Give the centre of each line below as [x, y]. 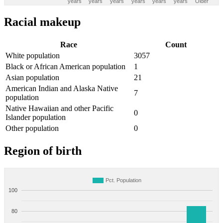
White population [33, 56]
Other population [32, 128]
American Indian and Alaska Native [62, 89]
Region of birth [43, 151]
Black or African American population [65, 67]
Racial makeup [42, 22]
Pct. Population [123, 180]
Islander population [36, 117]
